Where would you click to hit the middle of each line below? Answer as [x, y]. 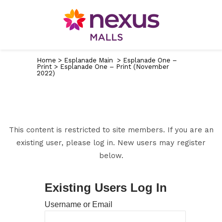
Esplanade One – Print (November [114, 67]
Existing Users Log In [106, 188]
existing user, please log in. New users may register [111, 143]
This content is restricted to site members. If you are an [111, 130]
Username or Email [78, 204]
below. [111, 156]
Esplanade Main [88, 60]
